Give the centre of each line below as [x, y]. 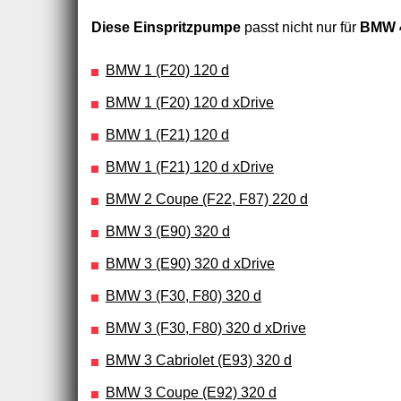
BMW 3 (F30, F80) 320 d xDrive [206, 328]
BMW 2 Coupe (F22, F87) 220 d [207, 199]
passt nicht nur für [300, 27]
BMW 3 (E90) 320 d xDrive [190, 263]
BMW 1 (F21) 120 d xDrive [190, 166]
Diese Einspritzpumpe [166, 27]
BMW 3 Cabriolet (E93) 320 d [199, 360]
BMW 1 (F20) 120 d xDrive [190, 102]
